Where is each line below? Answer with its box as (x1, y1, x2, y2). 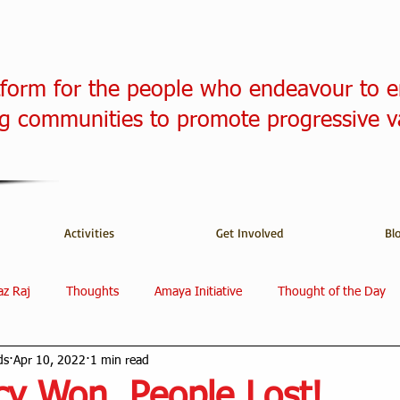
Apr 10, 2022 (13, 354, 86, 367)
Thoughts (66, 285, 119, 298)
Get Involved (216, 225, 283, 240)
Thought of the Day (278, 285, 386, 298)
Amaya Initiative (154, 285, 242, 298)
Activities (64, 225, 114, 240)
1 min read (90, 354, 149, 367)
